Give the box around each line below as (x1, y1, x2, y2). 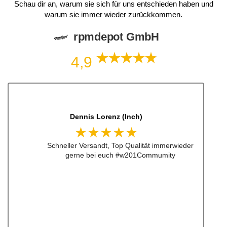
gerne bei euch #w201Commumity (65, 151, 175, 160)
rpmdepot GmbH (73, 30, 159, 43)
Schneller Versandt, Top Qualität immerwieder (47, 141, 194, 150)
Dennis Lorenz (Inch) (69, 112, 142, 121)
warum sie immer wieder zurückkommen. (45, 10, 182, 19)
